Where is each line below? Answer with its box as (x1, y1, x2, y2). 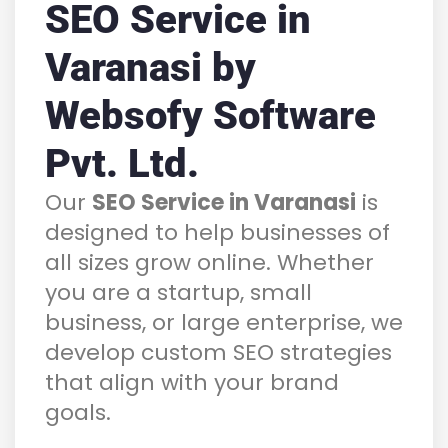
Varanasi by (45, 43, 256, 91)
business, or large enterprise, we (45, 306, 403, 338)
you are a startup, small (45, 276, 312, 308)
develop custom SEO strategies (45, 336, 392, 368)
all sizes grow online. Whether (45, 246, 374, 278)
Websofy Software (45, 91, 376, 139)
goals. (45, 396, 111, 428)
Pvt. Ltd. (45, 139, 199, 187)
